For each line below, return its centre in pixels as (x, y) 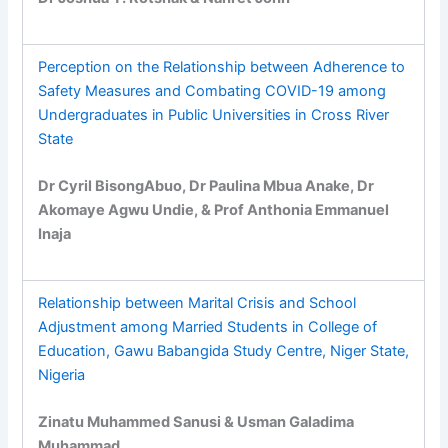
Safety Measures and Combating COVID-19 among (212, 90)
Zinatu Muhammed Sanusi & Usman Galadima (196, 421)
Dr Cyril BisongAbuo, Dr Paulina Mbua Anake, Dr (206, 185)
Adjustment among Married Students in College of (208, 326)
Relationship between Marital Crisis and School (197, 302)
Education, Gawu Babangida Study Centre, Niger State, (224, 350)
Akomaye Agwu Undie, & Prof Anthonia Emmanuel (214, 209)
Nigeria (62, 374)
